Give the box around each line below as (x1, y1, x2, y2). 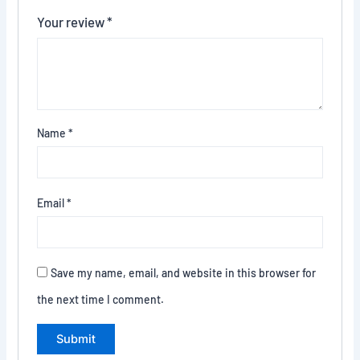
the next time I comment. (36, 292, 164, 307)
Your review (36, 14, 107, 31)
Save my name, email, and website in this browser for (50, 266, 316, 280)
